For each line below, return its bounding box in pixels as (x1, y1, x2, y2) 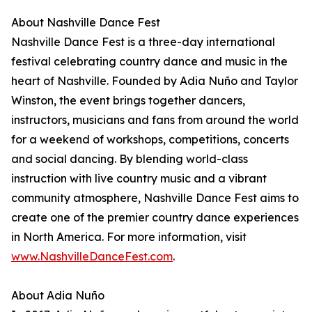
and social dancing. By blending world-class (11, 152, 248, 166)
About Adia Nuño (11, 288, 104, 303)
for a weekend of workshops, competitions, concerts (11, 132, 289, 147)
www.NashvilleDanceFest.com (11, 249, 173, 264)
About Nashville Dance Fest (11, 15, 160, 30)
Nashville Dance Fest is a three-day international (11, 35, 275, 49)
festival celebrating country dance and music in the (11, 54, 288, 69)
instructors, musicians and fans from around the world (11, 113, 299, 127)
